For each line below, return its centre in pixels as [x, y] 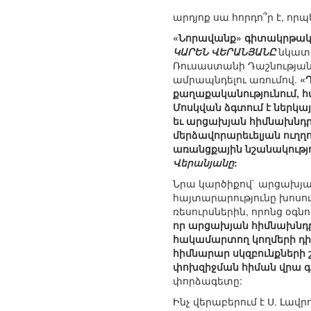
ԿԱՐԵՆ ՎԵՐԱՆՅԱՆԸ [224, 52]
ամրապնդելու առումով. [236, 79]
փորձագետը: [208, 281]
